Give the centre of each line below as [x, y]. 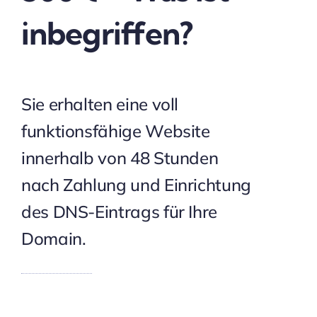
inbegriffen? [107, 33]
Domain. [53, 238]
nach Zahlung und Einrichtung [136, 185]
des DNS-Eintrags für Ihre [119, 212]
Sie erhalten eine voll [100, 104]
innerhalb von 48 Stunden [120, 158]
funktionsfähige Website [115, 131]
